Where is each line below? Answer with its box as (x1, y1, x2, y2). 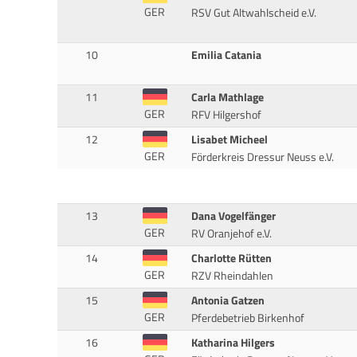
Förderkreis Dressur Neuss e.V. (190, 148, 334, 167)
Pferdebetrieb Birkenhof (190, 309, 304, 328)
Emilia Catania (190, 46, 261, 65)
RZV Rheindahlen (190, 267, 273, 285)
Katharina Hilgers (190, 334, 275, 352)
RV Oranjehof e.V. (190, 225, 272, 243)
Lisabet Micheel (190, 131, 268, 149)
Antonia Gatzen (190, 292, 265, 310)
